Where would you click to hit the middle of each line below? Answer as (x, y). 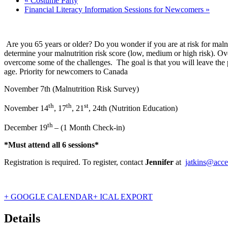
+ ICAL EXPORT (123, 197)
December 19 (26, 128)
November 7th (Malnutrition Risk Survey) (72, 89)
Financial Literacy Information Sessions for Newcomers (115, 9)
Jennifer (159, 162)
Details (22, 219)
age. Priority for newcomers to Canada (66, 71)
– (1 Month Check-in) (90, 128)
